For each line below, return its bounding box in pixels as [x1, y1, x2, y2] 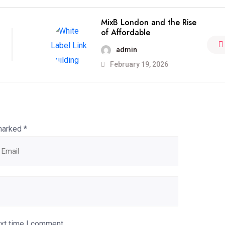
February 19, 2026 [108, 60, 168, 68]
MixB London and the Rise [100, 17, 196, 28]
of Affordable [100, 27, 150, 38]
